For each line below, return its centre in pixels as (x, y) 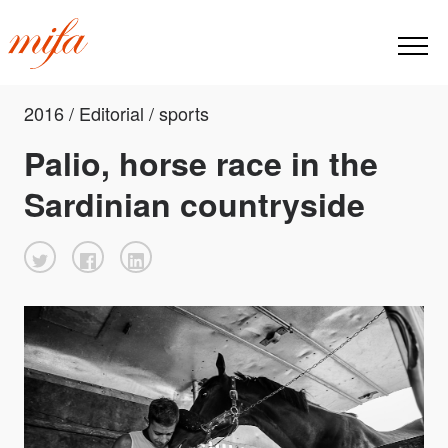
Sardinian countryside (194, 204)
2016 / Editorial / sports (116, 113)
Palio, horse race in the (201, 163)
